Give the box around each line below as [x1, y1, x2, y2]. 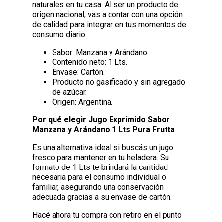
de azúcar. [52, 87, 87, 97]
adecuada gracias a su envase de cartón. [32, 192, 172, 202]
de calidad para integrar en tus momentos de [32, 20, 187, 30]
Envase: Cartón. [52, 67, 105, 77]
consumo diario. [32, 30, 87, 40]
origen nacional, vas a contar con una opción [32, 10, 183, 20]
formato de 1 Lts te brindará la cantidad [32, 163, 168, 172]
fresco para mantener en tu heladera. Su [32, 153, 169, 163]
